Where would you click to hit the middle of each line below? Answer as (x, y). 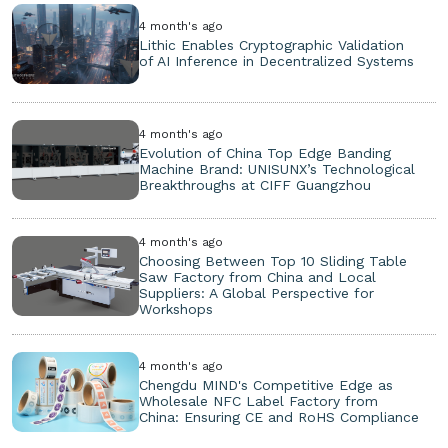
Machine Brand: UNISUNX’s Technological (277, 168)
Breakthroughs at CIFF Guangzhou (255, 184)
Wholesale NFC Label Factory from (259, 400)
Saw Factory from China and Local (258, 276)
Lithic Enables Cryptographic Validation (272, 44)
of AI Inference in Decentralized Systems (277, 60)
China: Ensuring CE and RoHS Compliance (279, 416)
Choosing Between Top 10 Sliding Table (273, 260)
